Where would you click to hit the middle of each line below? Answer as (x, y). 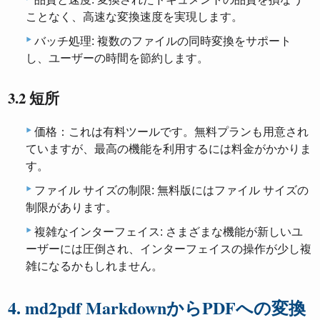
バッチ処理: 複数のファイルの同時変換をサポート (163, 41)
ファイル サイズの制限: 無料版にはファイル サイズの (171, 191)
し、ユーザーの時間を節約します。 (117, 58)
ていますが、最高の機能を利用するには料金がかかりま (169, 149)
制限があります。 (71, 208)
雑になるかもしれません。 (94, 266)
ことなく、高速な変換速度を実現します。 (134, 16)
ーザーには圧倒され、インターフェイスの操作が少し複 (169, 249)
